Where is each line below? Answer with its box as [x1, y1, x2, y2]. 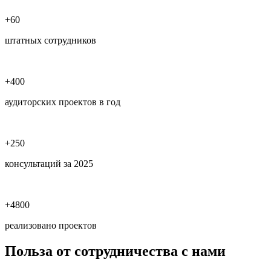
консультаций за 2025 [5, 158, 93, 169]
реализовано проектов [5, 220, 97, 230]
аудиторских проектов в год [5, 96, 120, 107]
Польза [5, 243, 53, 259]
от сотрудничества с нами [53, 243, 226, 259]
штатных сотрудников [5, 34, 96, 45]
